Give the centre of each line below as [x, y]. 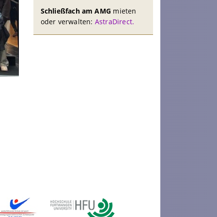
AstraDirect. [115, 22]
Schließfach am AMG [76, 11]
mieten [124, 11]
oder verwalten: [68, 22]
